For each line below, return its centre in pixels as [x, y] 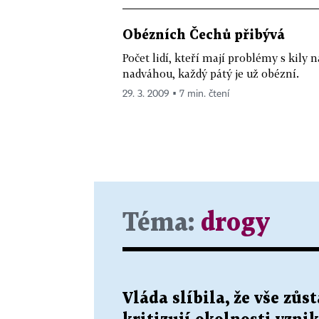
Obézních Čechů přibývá [204, 35]
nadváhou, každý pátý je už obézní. [211, 73]
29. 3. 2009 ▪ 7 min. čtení [176, 94]
